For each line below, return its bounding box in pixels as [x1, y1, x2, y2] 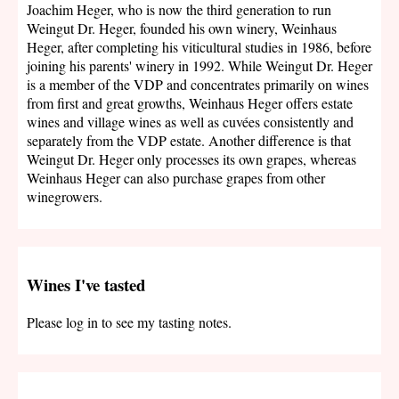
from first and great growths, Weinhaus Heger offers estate [27, 93, 353, 112]
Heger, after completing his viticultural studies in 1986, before [27, 37, 371, 56]
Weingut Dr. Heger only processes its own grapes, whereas [27, 149, 356, 168]
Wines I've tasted [27, 272, 145, 297]
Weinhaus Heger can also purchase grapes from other [27, 167, 325, 187]
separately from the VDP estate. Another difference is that [27, 130, 351, 150]
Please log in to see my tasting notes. [27, 313, 232, 332]
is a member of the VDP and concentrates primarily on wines [27, 74, 369, 94]
